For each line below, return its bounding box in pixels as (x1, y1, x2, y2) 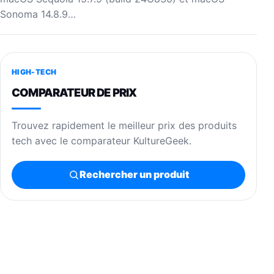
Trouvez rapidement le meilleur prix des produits (12, 119, 237, 131)
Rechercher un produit (79, 168, 189, 181)
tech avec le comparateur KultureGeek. (12, 134, 191, 147)
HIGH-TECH (12, 67, 57, 76)
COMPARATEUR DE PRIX (12, 85, 137, 99)
